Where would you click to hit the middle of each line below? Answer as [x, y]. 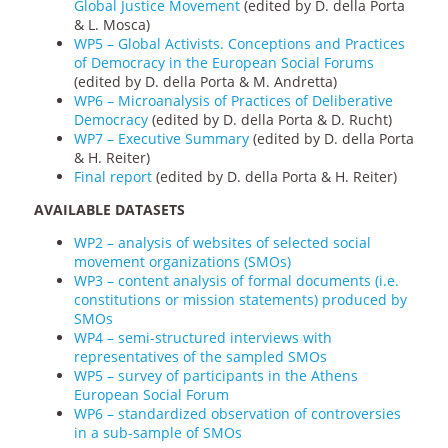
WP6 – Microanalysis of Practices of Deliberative [233, 101]
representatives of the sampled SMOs [200, 357]
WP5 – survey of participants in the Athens [215, 376]
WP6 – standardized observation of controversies [237, 414]
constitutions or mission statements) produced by [240, 300]
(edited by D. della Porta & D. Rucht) [269, 120]
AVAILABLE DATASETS [109, 210]
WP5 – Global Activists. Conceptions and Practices [239, 44]
